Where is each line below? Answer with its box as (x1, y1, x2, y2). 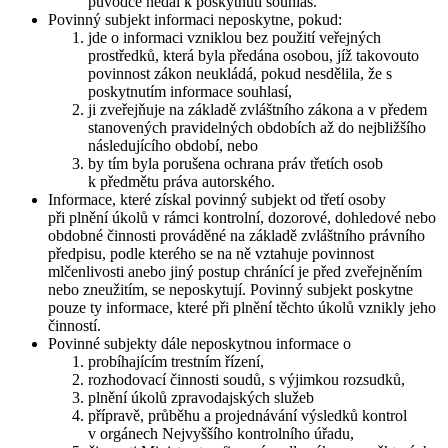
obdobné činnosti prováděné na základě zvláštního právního (48, 227, 425, 245)
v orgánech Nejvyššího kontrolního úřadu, (88, 425, 354, 443)
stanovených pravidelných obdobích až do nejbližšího (88, 119, 426, 137)
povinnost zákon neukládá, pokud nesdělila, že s (88, 65, 392, 83)
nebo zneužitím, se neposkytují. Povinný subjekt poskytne (48, 281, 413, 299)
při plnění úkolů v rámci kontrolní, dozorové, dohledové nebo (48, 209, 436, 227)
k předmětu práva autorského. (88, 173, 275, 191)
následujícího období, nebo (88, 137, 258, 155)
